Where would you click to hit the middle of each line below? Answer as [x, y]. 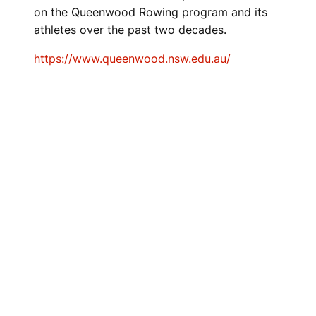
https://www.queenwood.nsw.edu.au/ [132, 59]
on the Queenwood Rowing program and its [151, 12]
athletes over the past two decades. [130, 30]
